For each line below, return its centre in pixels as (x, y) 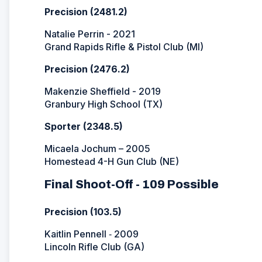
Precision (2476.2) (87, 69)
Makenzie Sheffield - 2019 (103, 91)
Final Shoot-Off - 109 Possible (132, 184)
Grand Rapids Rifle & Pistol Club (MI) (124, 46)
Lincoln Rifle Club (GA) (94, 247)
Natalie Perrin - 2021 (90, 34)
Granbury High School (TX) (104, 104)
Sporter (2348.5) (84, 126)
